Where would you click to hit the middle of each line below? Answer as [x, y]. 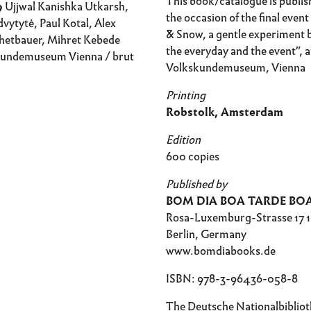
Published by [196, 184]
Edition [183, 140]
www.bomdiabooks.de [221, 251]
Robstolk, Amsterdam [225, 112]
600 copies [193, 157]
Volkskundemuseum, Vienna [236, 68]
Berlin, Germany [206, 234]
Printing [186, 95]
